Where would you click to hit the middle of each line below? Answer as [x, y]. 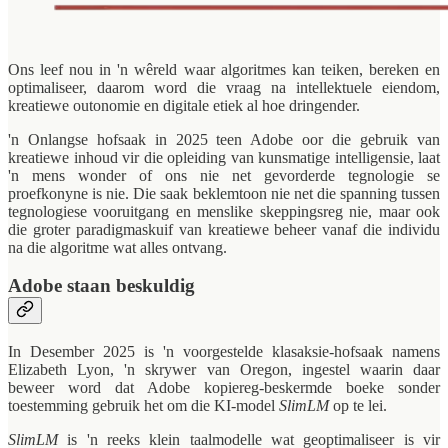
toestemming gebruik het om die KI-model [143, 405]
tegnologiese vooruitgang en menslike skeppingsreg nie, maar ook [224, 211]
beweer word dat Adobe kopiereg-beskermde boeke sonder [224, 387]
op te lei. [358, 405]
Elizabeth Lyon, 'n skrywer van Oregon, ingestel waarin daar [224, 369]
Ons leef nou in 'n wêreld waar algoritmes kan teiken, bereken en [224, 69]
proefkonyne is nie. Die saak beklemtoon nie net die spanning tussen [224, 193]
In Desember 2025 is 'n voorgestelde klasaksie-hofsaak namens [224, 351]
